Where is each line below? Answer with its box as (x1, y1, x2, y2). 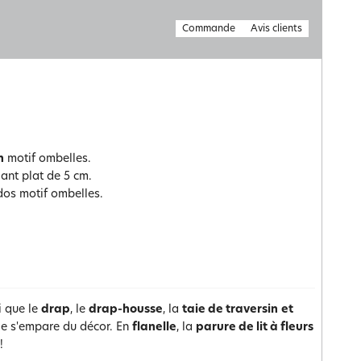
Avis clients (251, 24, 302, 34)
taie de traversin (182, 304, 278, 316)
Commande (182, 24, 235, 34)
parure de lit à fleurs (196, 322, 313, 334)
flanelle (132, 322, 176, 334)
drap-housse (89, 304, 163, 316)
